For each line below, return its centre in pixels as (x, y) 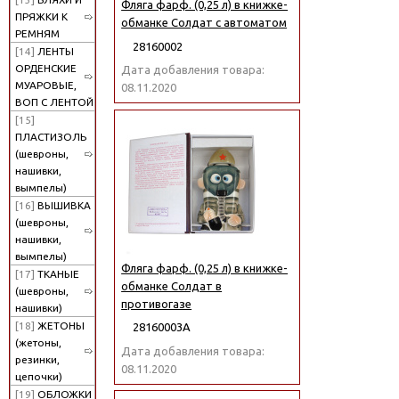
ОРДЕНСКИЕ (46, 69)
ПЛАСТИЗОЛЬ (51, 137)
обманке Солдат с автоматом (204, 23)
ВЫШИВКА (63, 206)
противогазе (157, 303)
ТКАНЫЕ (57, 274)
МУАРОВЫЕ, (46, 85)
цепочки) (39, 377)
